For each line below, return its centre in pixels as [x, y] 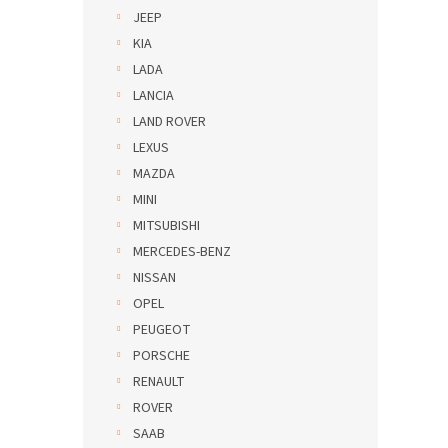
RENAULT [159, 382]
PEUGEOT [162, 330]
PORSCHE [161, 356]
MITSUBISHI [166, 226]
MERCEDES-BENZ [182, 252]
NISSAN [154, 278]
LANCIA [153, 96]
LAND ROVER [169, 122]
